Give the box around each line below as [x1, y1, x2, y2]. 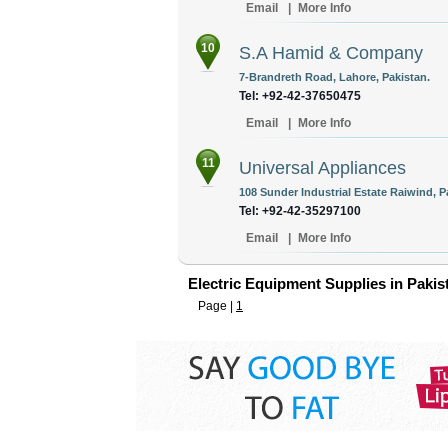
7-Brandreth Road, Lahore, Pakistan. [239, 71, 430, 83]
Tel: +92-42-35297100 [239, 204, 361, 218]
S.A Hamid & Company [239, 43, 423, 63]
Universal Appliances [239, 158, 406, 178]
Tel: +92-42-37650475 [239, 89, 361, 103]
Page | [198, 299, 236, 313]
